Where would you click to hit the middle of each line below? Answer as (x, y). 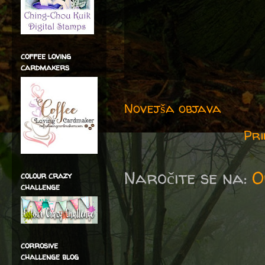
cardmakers (45, 67)
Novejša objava (173, 108)
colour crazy (46, 175)
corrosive (39, 245)
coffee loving (46, 56)
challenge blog (50, 256)
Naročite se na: (188, 178)
